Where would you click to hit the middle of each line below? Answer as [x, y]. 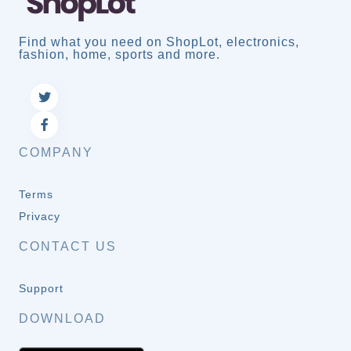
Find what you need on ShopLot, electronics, [159, 42]
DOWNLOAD [62, 319]
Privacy [40, 217]
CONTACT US [68, 247]
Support [41, 289]
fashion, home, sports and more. [119, 55]
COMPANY [56, 153]
